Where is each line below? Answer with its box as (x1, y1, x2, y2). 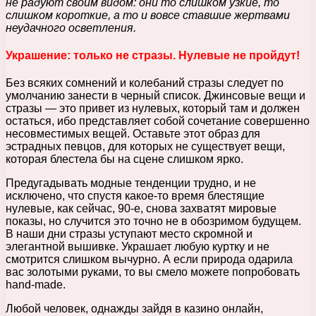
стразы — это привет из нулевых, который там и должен (6, 102, 300, 115)
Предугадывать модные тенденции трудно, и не (6, 177, 256, 190)
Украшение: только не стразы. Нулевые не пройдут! (6, 49, 300, 62)
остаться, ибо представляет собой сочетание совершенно (6, 115, 310, 128)
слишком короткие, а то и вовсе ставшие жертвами (6, 8, 290, 21)
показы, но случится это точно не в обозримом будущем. (6, 215, 301, 228)
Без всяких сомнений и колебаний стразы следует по (6, 77, 284, 90)
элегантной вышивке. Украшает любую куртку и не (6, 241, 269, 253)
